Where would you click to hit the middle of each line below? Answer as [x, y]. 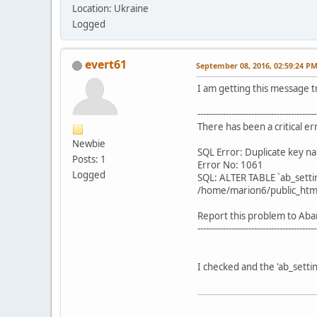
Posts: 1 [89, 160]
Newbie [89, 144]
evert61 [106, 65]
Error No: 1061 [230, 165]
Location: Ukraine [110, 9]
